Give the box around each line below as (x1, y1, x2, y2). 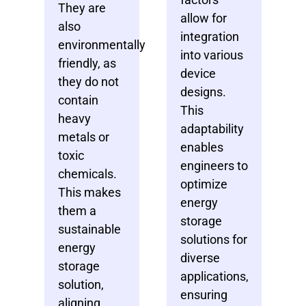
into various (180, 47, 243, 62)
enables (180, 139, 223, 154)
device (180, 66, 216, 81)
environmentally (58, 37, 145, 52)
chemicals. (58, 166, 117, 181)
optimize (180, 176, 227, 191)
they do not (58, 74, 119, 89)
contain (58, 92, 98, 107)
